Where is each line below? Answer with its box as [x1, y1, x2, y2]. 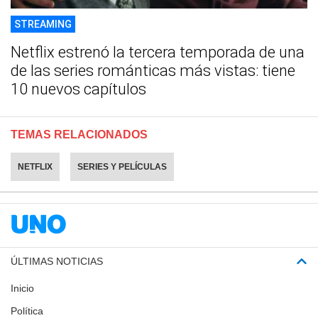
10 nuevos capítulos [11, 79, 146, 98]
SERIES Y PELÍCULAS [77, 161, 167, 172]
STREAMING [14, 18, 72, 30]
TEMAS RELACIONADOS [11, 128, 148, 141]
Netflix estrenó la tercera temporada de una [11, 43, 305, 61]
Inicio [11, 282, 34, 294]
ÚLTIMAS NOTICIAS [11, 255, 103, 267]
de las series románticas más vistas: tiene [11, 61, 295, 79]
